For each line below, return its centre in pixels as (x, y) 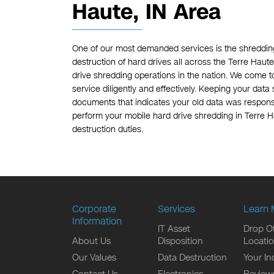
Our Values (94, 258)
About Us (91, 241)
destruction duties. (107, 130)
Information (97, 221)
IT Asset (174, 229)
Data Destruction (192, 258)
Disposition (180, 241)
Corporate (94, 209)
